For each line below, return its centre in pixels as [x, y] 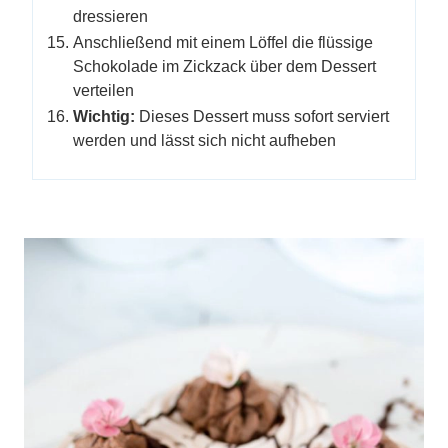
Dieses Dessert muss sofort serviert [264, 116]
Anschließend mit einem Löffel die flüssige [223, 42]
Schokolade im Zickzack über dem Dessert [224, 66]
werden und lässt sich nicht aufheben [204, 140]
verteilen [103, 90]
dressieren [110, 16]
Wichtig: [106, 116]
